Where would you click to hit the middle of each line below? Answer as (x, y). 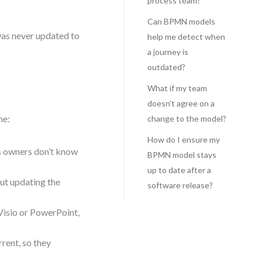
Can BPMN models (181, 21)
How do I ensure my (183, 139)
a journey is (168, 52)
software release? (180, 185)
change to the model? (187, 118)
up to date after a (179, 170)
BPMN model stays (182, 155)
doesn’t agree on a (181, 103)
